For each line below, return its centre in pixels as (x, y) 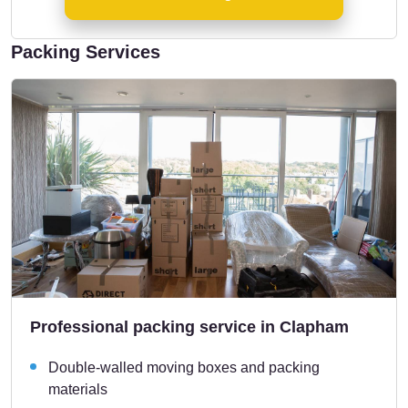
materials (78, 389)
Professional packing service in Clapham (189, 326)
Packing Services (86, 51)
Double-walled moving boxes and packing (184, 367)
